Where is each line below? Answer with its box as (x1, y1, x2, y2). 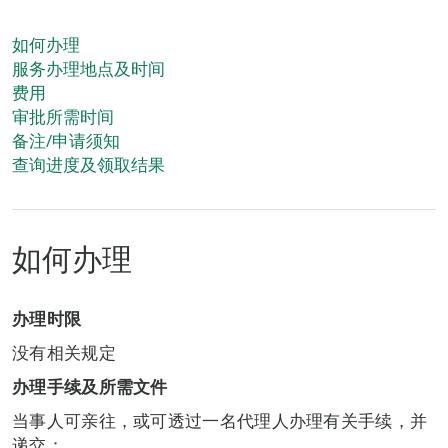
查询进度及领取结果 (12, 153, 165, 176)
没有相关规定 (12, 341, 116, 364)
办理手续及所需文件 (12, 375, 168, 398)
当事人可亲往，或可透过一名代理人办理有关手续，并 (12, 409, 428, 432)
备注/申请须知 (12, 129, 120, 152)
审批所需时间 (12, 105, 114, 128)
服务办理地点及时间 (12, 57, 165, 80)
